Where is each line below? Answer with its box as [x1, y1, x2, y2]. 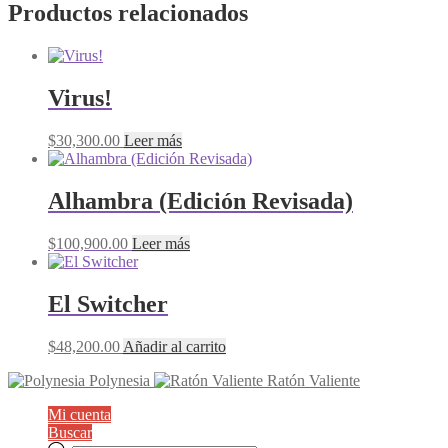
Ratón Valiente [267, 371, 360, 389]
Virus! [48, 85, 112, 112]
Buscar [48, 423, 92, 441]
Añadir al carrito [123, 337, 226, 355]
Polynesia [89, 371, 150, 389]
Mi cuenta [48, 405, 111, 423]
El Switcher [48, 290, 168, 317]
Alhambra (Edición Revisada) [48, 187, 353, 214]
